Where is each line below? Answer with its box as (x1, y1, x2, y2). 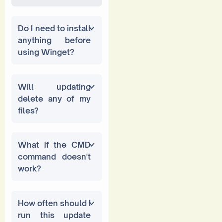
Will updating (18, 81, 91, 92)
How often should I (18, 198, 91, 208)
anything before (18, 35, 91, 46)
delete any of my (18, 93, 91, 104)
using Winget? (18, 47, 74, 57)
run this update (18, 210, 91, 220)
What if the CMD (18, 140, 91, 150)
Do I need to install (18, 23, 91, 34)
